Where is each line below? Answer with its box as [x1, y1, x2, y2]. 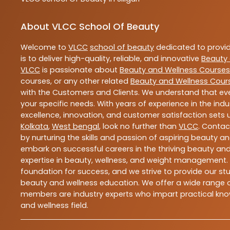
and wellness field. [21, 200, 88, 211]
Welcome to [21, 42, 68, 53]
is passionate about [40, 65, 120, 75]
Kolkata [21, 121, 48, 132]
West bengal [52, 121, 99, 132]
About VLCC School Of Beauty [21, 20, 159, 33]
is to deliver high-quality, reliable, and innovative [21, 53, 201, 64]
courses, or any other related [21, 76, 130, 87]
